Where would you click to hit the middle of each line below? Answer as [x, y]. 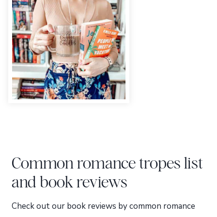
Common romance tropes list [107, 163]
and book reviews [70, 181]
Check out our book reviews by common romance [103, 206]
